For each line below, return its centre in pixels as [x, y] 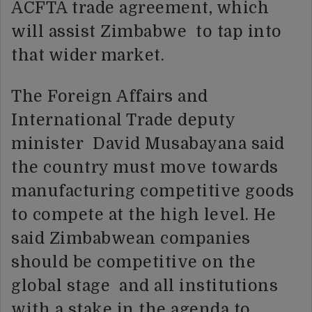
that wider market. [88, 56]
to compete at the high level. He [143, 215]
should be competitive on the [133, 263]
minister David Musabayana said [148, 144]
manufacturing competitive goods [155, 192]
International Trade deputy [123, 120]
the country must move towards [145, 168]
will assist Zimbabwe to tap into [147, 32]
